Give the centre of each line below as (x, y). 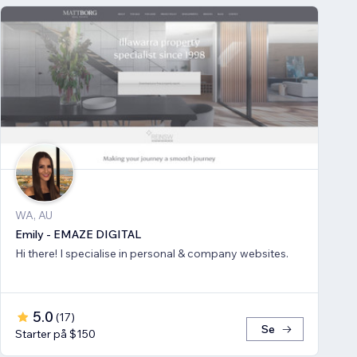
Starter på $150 (55, 334)
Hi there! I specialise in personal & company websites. (152, 254)
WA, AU (34, 216)
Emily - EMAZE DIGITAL (78, 235)
